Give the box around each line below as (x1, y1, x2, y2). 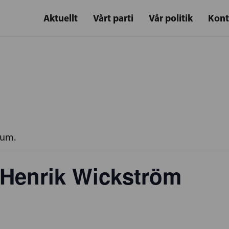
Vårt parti (93, 12, 133, 24)
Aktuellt (43, 12, 78, 24)
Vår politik (149, 12, 193, 24)
